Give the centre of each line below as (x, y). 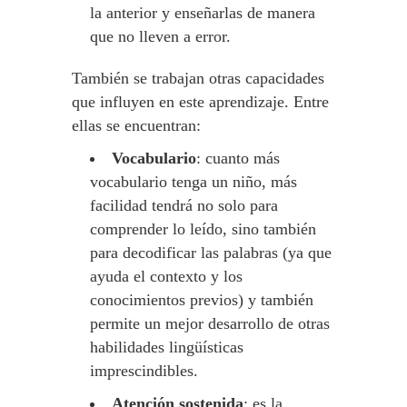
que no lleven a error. (160, 36)
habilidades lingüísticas (167, 347)
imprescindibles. (144, 371)
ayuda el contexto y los (166, 276)
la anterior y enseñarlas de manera (203, 13)
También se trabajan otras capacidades (198, 78)
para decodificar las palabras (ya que (211, 253)
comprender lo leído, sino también (203, 229)
